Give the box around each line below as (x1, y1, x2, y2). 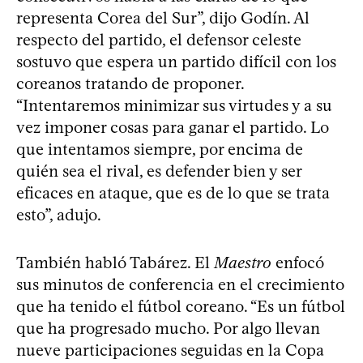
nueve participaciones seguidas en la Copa (16, 340, 324, 361)
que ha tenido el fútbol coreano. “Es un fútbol (16, 297, 345, 317)
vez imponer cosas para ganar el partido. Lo (16, 117, 329, 138)
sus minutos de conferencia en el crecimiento (16, 275, 344, 295)
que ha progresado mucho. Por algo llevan (16, 318, 320, 339)
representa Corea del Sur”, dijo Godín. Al (16, 8, 310, 28)
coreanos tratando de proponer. (16, 74, 244, 94)
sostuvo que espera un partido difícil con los (16, 52, 336, 72)
